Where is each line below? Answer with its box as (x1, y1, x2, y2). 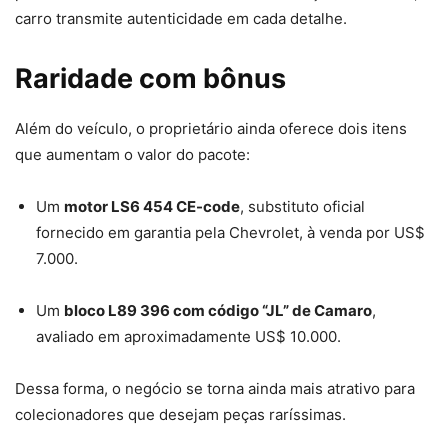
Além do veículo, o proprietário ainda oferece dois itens (15, 119, 407, 139)
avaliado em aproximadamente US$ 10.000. (36, 327, 341, 347)
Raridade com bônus (15, 62, 286, 96)
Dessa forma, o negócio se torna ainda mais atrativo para (15, 379, 415, 399)
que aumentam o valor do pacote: (15, 145, 250, 165)
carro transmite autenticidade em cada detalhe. (15, 9, 347, 29)
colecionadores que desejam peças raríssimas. (15, 405, 346, 425)
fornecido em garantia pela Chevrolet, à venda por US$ (36, 223, 425, 243)
